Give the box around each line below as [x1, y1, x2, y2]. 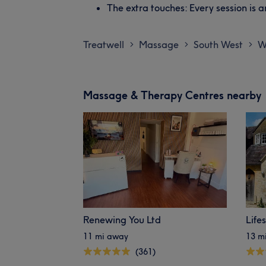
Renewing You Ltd [83, 213, 161, 226]
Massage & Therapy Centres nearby [83, 88, 261, 102]
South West [194, 38, 243, 50]
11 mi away [83, 230, 128, 242]
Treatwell [83, 38, 124, 50]
